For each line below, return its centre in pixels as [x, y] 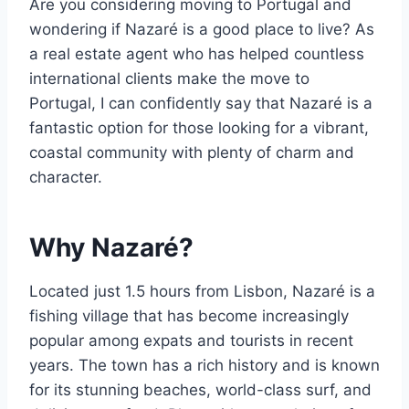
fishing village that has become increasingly [189, 316]
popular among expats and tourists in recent [191, 341]
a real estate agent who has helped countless [197, 54]
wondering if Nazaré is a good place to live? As [202, 30]
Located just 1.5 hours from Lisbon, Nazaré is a [202, 292]
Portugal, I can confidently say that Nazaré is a [201, 104]
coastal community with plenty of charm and [192, 153]
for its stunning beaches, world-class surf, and [200, 390]
